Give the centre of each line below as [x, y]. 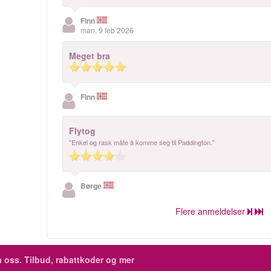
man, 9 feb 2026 [107, 30]
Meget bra [90, 56]
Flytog [83, 131]
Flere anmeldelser [210, 211]
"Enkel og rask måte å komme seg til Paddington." [142, 142]
